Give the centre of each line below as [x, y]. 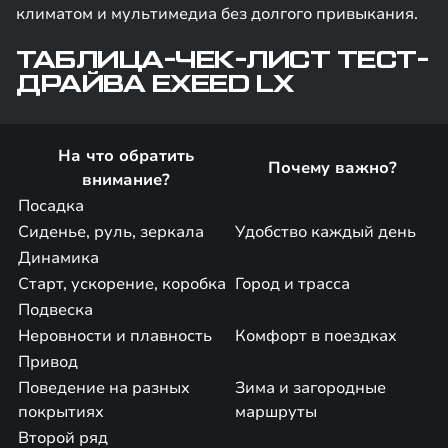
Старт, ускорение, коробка [122, 284]
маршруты [276, 412]
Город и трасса [292, 284]
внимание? [125, 180]
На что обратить [125, 156]
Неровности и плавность [115, 336]
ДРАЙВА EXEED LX [155, 84]
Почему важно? [332, 168]
